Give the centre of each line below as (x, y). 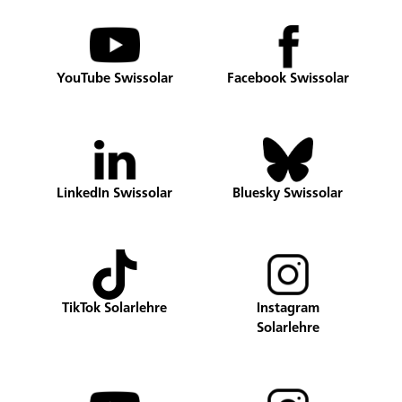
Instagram (288, 310)
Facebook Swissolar (288, 80)
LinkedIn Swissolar (114, 195)
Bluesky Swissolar (288, 195)
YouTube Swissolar (114, 80)
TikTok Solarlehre (114, 310)
